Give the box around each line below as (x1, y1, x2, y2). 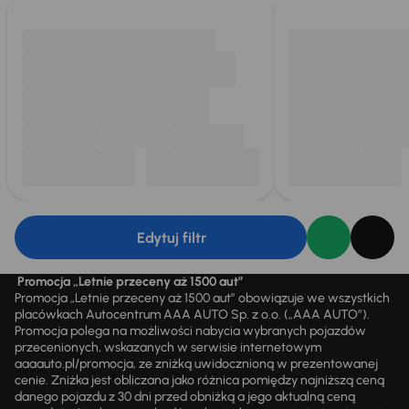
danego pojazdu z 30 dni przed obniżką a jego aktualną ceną (15, 389, 355, 404)
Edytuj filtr (137, 228, 206, 246)
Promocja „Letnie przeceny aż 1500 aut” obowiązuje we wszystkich (15, 290, 390, 306)
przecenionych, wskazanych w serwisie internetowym (15, 340, 321, 355)
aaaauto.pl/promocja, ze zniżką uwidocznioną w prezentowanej (15, 356, 378, 372)
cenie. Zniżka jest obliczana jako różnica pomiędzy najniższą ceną (15, 372, 384, 388)
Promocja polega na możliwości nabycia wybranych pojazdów (15, 323, 366, 339)
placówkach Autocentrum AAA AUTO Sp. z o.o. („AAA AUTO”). (15, 307, 370, 322)
